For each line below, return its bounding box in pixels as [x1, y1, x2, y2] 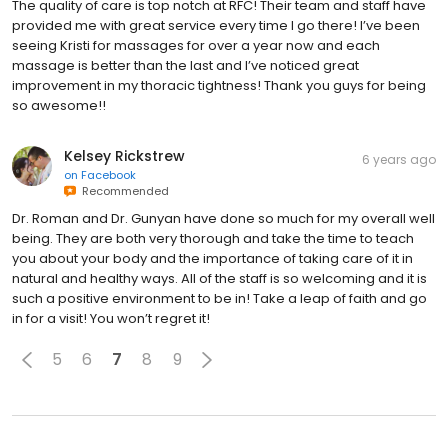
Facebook [81, 166, 136, 183]
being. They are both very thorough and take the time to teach [12, 228, 414, 248]
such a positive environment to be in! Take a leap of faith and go [12, 288, 427, 308]
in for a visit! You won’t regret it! [12, 308, 210, 328]
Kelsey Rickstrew [64, 145, 185, 166]
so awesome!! [12, 95, 106, 115]
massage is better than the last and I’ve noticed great [12, 55, 359, 75]
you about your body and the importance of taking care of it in [12, 248, 413, 268]
